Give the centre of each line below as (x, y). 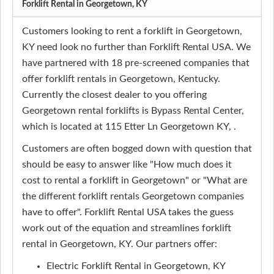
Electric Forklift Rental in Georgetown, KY (136, 266)
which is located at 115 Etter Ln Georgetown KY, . (129, 127)
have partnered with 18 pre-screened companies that (136, 63)
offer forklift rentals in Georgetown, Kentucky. (121, 79)
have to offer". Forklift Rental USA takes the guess (128, 212)
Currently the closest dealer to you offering (114, 95)
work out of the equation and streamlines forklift (127, 228)
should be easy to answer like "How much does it (127, 165)
